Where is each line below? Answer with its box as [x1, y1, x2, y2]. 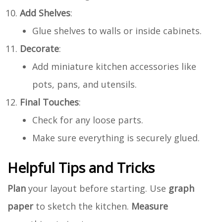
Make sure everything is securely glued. [32, 131, 200, 144]
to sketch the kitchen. [33, 200, 131, 212]
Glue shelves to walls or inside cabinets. [32, 24, 202, 37]
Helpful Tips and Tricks [7, 158, 155, 177]
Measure [131, 200, 168, 212]
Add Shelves [20, 6, 70, 19]
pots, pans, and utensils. [32, 78, 137, 90]
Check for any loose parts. [32, 113, 143, 126]
